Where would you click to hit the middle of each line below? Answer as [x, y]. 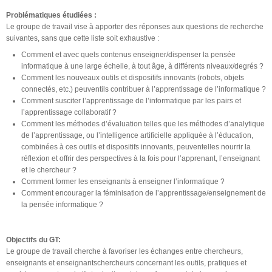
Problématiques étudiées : [52, 15]
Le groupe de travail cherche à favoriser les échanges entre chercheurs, [124, 251]
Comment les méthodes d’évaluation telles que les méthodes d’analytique [143, 124]
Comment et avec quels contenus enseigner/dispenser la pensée [128, 54]
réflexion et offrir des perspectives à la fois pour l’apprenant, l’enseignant [141, 158]
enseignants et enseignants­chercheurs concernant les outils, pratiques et [126, 263]
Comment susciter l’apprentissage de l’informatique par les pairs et [131, 100]
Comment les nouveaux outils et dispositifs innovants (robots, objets [133, 77]
